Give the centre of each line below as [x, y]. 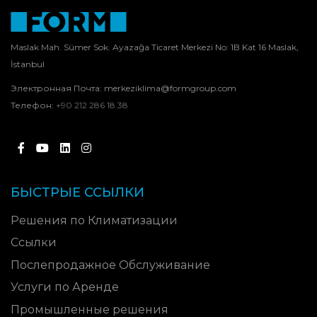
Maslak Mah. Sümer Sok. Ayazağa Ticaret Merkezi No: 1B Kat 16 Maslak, [155, 47]
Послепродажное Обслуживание [110, 265]
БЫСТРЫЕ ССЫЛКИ [77, 192]
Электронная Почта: [57, 88]
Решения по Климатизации [94, 220]
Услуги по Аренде [65, 287]
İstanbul [28, 64]
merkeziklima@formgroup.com [170, 88]
